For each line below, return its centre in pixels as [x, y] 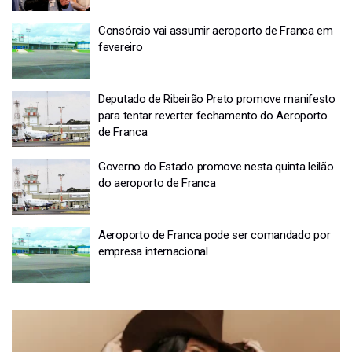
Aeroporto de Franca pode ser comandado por [214, 235]
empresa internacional [153, 251]
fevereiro [121, 47]
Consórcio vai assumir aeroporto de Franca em [216, 31]
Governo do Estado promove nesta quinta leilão [216, 167]
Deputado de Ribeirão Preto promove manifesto [217, 99]
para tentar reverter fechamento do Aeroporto [213, 115]
